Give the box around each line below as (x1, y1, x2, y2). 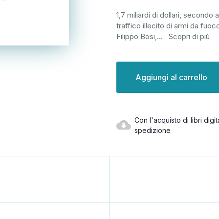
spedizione (134, 126, 171, 134)
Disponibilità (116, 62, 153, 70)
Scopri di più (169, 31, 210, 41)
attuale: (116, 71, 139, 79)
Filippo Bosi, (116, 31, 157, 41)
